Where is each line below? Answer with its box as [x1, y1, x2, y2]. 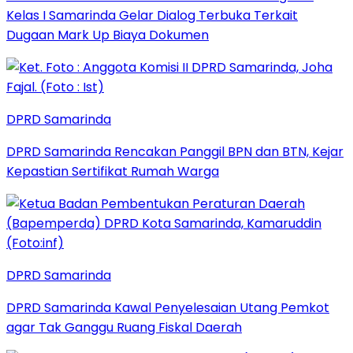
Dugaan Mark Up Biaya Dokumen [6, 25, 209, 44]
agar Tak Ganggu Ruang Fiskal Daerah [6, 318, 242, 336]
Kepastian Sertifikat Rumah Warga [6, 162, 219, 180]
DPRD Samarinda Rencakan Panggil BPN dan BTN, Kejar [6, 142, 344, 161]
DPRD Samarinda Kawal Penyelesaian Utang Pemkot [6, 298, 329, 317]
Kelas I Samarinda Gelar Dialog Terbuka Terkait [6, 6, 298, 24]
